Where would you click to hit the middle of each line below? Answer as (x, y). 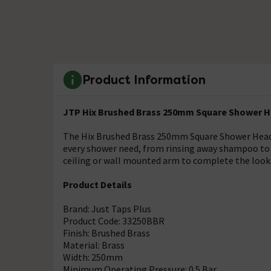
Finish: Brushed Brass (106, 233)
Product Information (144, 80)
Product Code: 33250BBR (114, 221)
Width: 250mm (93, 257)
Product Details (97, 184)
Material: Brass (94, 245)
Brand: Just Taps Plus (107, 209)
